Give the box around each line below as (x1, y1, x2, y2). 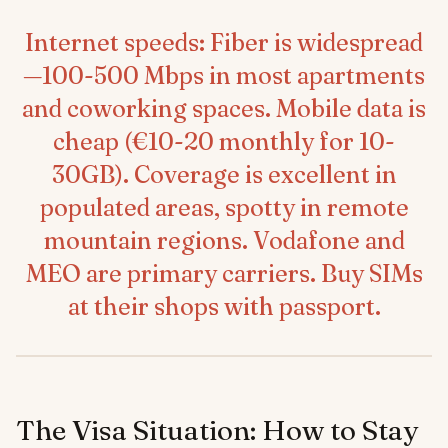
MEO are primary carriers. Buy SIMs (25, 259, 423, 289)
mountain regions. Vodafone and (43, 226, 405, 256)
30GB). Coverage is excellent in (51, 160, 397, 190)
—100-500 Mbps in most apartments (23, 61, 425, 91)
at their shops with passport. (67, 292, 381, 322)
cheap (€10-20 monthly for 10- (53, 127, 395, 157)
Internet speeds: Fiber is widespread (25, 28, 423, 58)
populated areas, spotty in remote (39, 193, 409, 223)
